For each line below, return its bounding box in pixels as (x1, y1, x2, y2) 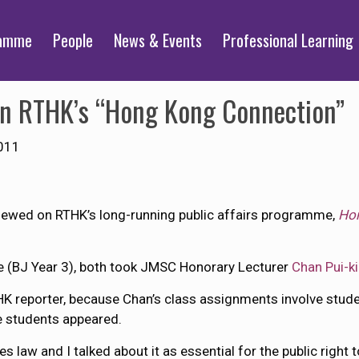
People (53, 28, 94, 52)
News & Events (114, 28, 203, 52)
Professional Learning (223, 28, 354, 52)
